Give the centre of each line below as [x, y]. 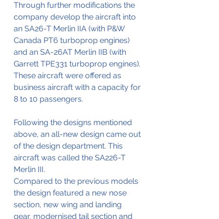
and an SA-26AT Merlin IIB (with [71, 52]
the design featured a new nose [71, 193]
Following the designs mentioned [74, 122]
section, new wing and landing [69, 204]
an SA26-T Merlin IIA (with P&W [70, 28]
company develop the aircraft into [76, 17]
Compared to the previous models [77, 181]
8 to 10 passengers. [48, 99]
